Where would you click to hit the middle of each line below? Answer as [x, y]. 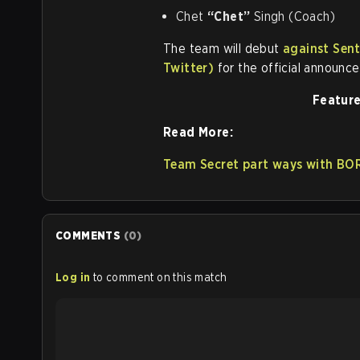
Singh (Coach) [293, 16]
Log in [73, 277]
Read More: [198, 132]
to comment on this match [160, 277]
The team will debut [223, 49]
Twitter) [189, 68]
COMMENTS [88, 235]
